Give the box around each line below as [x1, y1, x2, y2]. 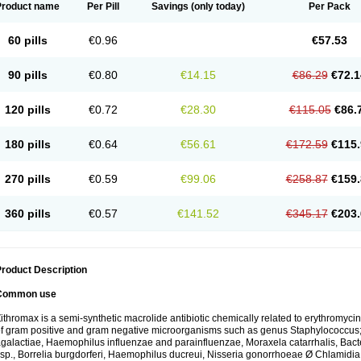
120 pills [4, 103, 51, 116]
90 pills [7, 68, 48, 81]
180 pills [4, 138, 51, 151]
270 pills [4, 172, 51, 185]
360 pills [4, 207, 51, 220]
